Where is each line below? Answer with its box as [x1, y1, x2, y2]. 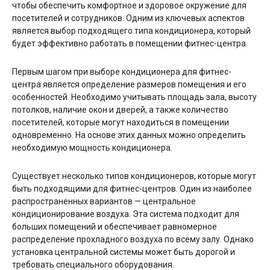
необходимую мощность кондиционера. [12, 142, 172, 152]
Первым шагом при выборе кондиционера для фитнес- [12, 66, 231, 77]
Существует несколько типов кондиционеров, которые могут [12, 171, 256, 181]
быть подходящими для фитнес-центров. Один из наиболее [12, 183, 252, 193]
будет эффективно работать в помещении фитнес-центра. [12, 38, 248, 48]
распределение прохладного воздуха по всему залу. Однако [12, 234, 254, 244]
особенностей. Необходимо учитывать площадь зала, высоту [12, 92, 257, 102]
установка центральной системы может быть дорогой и [12, 246, 235, 257]
